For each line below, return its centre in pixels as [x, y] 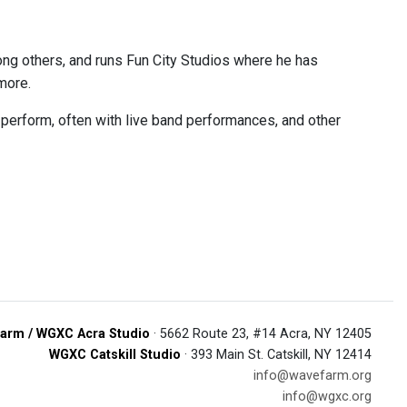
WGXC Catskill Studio [115, 355]
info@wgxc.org [327, 397]
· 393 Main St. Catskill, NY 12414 [276, 355]
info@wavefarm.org [313, 376]
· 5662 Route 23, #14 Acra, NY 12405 [261, 334]
